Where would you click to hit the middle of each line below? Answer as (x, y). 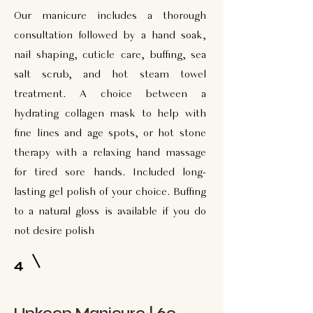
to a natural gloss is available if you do (110, 212)
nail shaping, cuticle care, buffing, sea (110, 55)
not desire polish (54, 231)
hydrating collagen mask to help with (110, 114)
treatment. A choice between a (110, 94)
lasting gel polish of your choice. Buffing (110, 192)
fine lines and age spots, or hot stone (110, 133)
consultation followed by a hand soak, (110, 36)
